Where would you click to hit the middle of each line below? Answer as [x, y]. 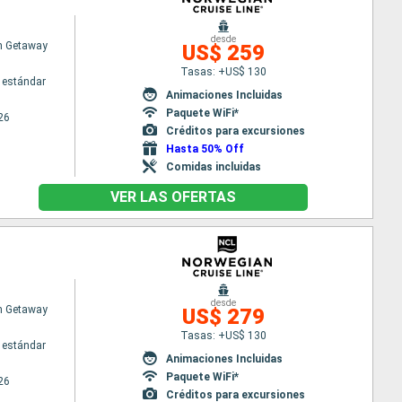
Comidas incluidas [213, 166]
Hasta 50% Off [205, 149]
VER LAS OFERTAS [173, 197]
